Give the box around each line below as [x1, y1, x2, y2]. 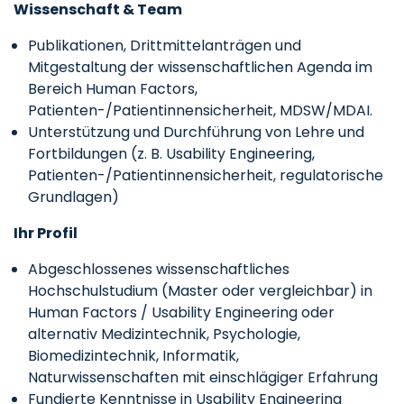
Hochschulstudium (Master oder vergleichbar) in [28, 280, 372, 301]
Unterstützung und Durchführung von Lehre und [28, 122, 364, 142]
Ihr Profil [14, 223, 78, 243]
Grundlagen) [28, 187, 119, 207]
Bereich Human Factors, [28, 78, 197, 99]
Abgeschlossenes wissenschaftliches [28, 259, 289, 280]
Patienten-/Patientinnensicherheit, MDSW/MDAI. [28, 100, 372, 121]
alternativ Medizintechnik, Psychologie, [28, 324, 300, 344]
